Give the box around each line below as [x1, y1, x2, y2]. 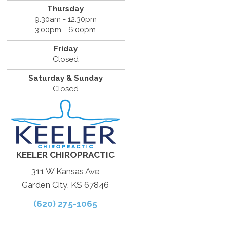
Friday [53, 44, 78, 53]
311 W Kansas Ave [31, 166, 100, 176]
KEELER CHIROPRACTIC [16, 149, 115, 160]
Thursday [47, 4, 84, 13]
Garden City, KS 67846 [22, 179, 109, 190]
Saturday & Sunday [28, 73, 103, 83]
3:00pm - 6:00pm [35, 25, 96, 34]
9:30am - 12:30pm [34, 14, 97, 24]
